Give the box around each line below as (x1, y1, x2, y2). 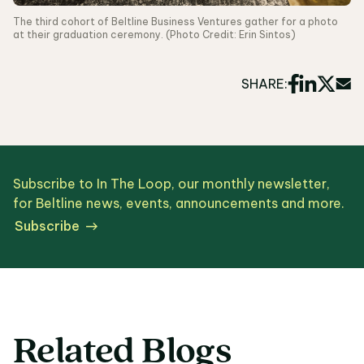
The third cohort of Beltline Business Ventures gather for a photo (13, 15, 338, 28)
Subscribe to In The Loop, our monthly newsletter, (13, 175, 330, 192)
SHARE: (241, 75, 288, 92)
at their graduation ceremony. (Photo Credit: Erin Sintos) (13, 28, 296, 41)
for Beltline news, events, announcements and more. (13, 195, 344, 211)
